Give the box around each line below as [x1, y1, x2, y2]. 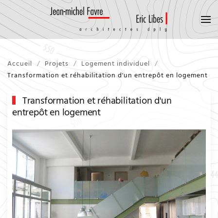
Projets [45, 58, 69, 70]
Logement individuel [81, 58, 150, 70]
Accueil [7, 58, 32, 70]
